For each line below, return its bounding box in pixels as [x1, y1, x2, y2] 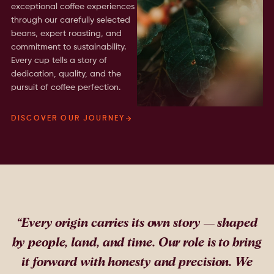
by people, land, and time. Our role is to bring [12, 236, 262, 249]
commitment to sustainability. [10, 42, 126, 51]
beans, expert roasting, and [10, 29, 122, 38]
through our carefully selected [10, 15, 130, 24]
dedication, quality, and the [10, 69, 121, 78]
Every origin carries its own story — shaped [21, 217, 257, 229]
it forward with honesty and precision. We [21, 256, 253, 268]
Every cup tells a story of [10, 56, 107, 65]
